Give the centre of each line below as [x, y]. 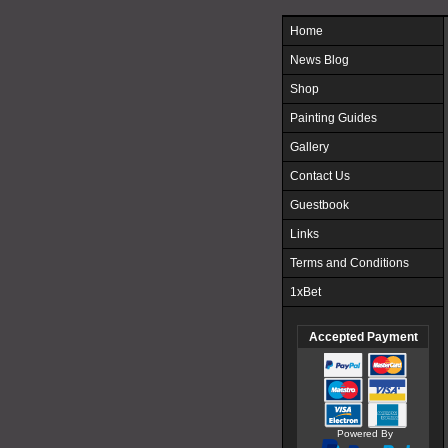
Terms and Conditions [349, 263]
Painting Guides [333, 118]
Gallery [309, 147]
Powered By [365, 433]
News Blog [319, 60]
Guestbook [319, 205]
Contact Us [320, 176]
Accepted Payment [363, 337]
